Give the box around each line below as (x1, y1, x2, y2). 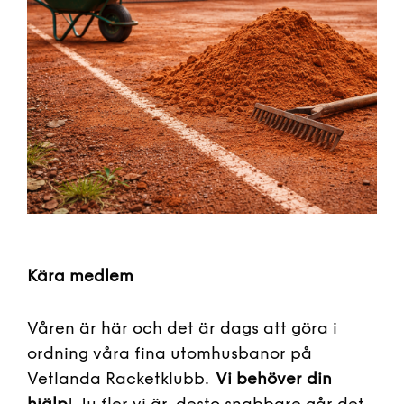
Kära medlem (27, 266, 133, 287)
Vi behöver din (216, 369, 332, 390)
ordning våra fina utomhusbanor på (27, 344, 312, 364)
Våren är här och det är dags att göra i (27, 318, 337, 339)
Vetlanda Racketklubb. (27, 369, 216, 390)
